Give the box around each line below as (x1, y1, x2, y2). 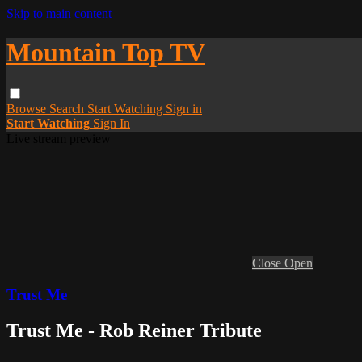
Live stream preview (6, 131, 111, 145)
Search (49, 101, 87, 116)
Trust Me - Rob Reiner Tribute (6, 319, 262, 341)
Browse (6, 101, 49, 116)
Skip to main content (6, 6, 112, 20)
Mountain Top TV (6, 38, 205, 68)
